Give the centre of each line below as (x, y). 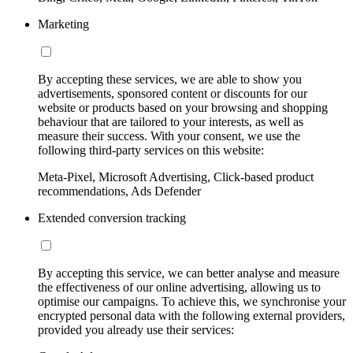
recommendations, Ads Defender (119, 191)
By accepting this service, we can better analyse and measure (189, 273)
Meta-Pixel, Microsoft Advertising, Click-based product (176, 176)
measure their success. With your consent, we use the (169, 136)
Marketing (63, 24)
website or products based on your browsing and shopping (183, 107)
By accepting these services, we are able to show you (170, 79)
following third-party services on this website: (151, 150)
